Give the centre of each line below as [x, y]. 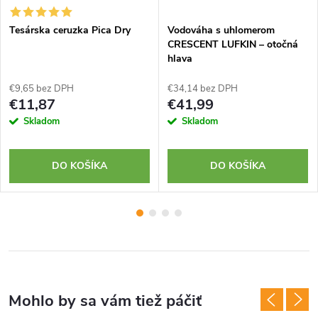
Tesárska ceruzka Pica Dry [70, 30]
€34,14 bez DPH [203, 88]
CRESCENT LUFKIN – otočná [233, 44]
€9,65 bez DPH [42, 88]
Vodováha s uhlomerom [221, 30]
